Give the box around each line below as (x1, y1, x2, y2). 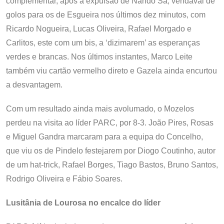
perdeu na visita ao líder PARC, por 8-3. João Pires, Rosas (6, 118, 213, 127)
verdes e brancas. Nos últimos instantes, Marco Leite (6, 52, 192, 61)
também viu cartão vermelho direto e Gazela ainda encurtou (6, 66, 217, 75)
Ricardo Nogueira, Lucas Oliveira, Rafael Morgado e (6, 24, 191, 33)
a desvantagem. (6, 80, 62, 89)
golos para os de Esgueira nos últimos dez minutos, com (6, 10, 205, 19)
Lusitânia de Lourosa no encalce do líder (6, 198, 160, 207)
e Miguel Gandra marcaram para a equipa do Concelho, (6, 132, 203, 141)
